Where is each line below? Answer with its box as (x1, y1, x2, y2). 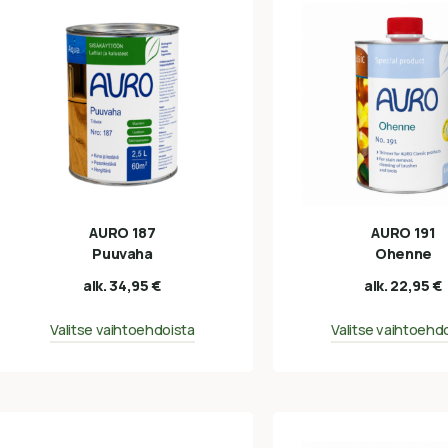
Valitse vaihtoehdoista (50, 320, 195, 340)
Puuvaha (92, 243, 153, 263)
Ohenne (374, 243, 432, 263)
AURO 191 (371, 222, 436, 242)
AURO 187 (89, 222, 156, 242)
